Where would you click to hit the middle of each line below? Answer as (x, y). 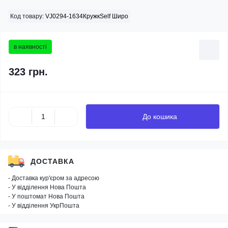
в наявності (30, 47)
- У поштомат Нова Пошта (46, 196)
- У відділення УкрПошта (44, 206)
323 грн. (28, 72)
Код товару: (27, 16)
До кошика (160, 117)
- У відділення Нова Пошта (47, 187)
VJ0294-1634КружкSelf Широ (86, 16)
